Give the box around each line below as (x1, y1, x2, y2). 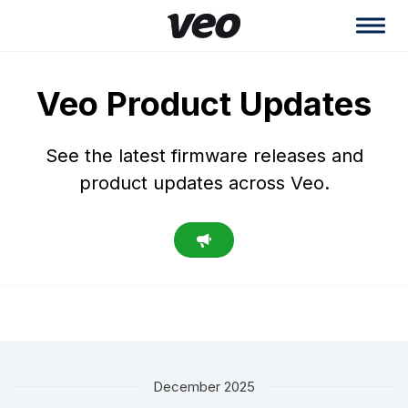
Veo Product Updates (36, 83, 372, 124)
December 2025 (153, 377, 255, 395)
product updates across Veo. (78, 171, 330, 194)
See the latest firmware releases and (45, 144, 363, 167)
